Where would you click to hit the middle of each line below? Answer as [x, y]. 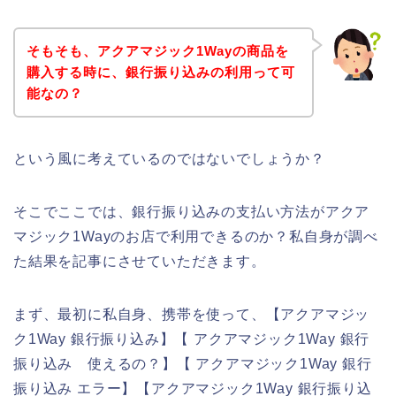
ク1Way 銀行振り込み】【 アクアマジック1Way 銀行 [192, 339]
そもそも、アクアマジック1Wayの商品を [157, 50]
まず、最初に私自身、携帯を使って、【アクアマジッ [192, 314]
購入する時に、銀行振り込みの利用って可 [160, 72]
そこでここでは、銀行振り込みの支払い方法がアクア [192, 211]
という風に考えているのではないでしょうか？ [169, 158]
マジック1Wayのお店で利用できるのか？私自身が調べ [196, 236]
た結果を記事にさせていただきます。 [140, 261]
